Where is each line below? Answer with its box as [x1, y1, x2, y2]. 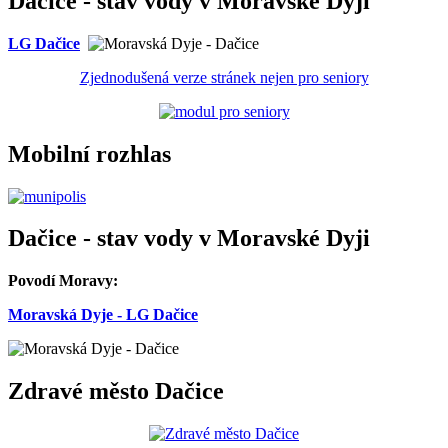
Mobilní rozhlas [8, 140, 171, 167]
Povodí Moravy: [8, 272, 122, 290]
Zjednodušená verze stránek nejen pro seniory [79, 68, 369, 86]
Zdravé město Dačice [8, 378, 224, 405]
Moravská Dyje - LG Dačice [8, 306, 198, 324]
